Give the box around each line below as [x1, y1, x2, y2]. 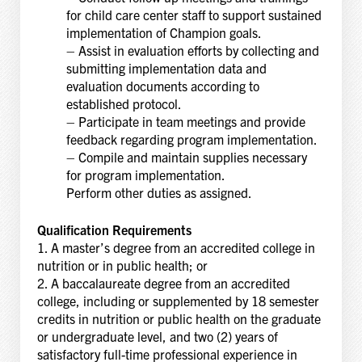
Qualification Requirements [36, 221, 192, 238]
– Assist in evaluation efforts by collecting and [65, 42, 319, 59]
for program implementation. [65, 166, 225, 183]
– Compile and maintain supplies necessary [65, 149, 307, 166]
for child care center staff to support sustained [65, 6, 322, 23]
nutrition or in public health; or [36, 257, 208, 274]
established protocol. [65, 95, 182, 112]
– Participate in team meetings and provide [65, 113, 305, 130]
